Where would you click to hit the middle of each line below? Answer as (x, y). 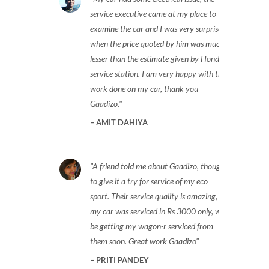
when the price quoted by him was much (157, 44)
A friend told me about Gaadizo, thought (160, 166)
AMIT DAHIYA (121, 122)
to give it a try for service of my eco (149, 181)
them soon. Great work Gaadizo (143, 241)
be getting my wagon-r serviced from (152, 226)
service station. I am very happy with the (158, 74)
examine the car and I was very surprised (158, 29)
